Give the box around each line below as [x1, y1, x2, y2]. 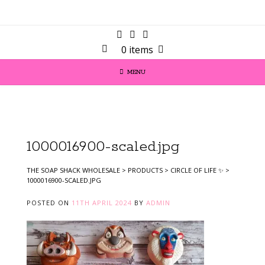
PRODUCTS [128, 165, 163, 174]
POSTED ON [27, 198, 72, 207]
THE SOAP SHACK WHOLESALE [27, 165, 120, 174]
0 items [121, 43, 153, 57]
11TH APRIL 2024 [72, 198, 132, 207]
